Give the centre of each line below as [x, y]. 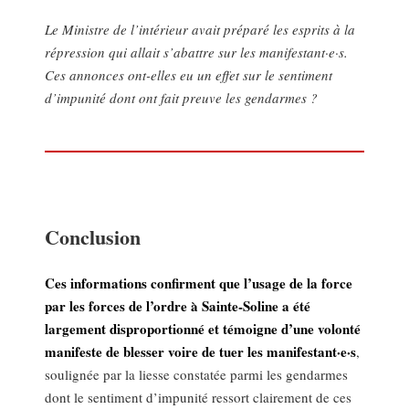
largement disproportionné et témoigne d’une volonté [203, 329]
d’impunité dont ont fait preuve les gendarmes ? [182, 98]
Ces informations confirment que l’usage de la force [199, 283]
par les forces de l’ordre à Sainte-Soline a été [178, 306]
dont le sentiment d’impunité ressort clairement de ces [199, 398]
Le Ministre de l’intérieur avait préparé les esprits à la [200, 30]
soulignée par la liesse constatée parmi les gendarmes [197, 375]
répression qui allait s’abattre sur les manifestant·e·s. [197, 52]
